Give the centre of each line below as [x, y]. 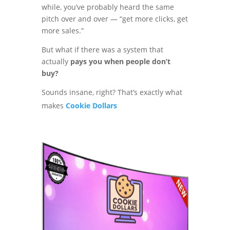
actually [56, 62]
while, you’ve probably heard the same [108, 7]
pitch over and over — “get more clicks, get [114, 19]
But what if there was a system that [102, 50]
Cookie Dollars [91, 106]
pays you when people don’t [120, 62]
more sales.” [62, 31]
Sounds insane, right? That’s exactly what [112, 92]
